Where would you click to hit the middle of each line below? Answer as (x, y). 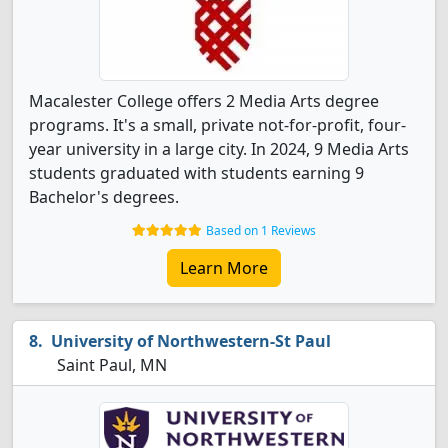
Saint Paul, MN (110, 365)
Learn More (224, 268)
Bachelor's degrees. (104, 197)
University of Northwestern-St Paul (191, 341)
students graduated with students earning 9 (196, 173)
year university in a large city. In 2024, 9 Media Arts (219, 149)
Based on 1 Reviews (261, 230)
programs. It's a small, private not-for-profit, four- (217, 125)
